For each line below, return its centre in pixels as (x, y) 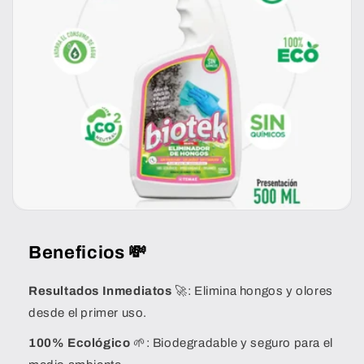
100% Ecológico (80, 343)
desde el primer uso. (88, 313)
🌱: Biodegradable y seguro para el (232, 343)
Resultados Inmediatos (100, 291)
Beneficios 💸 (88, 253)
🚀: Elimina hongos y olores (252, 291)
